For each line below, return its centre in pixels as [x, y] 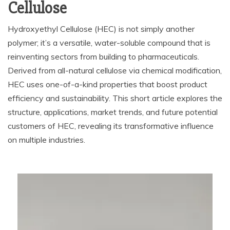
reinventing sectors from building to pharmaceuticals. [103, 56]
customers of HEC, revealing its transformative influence [111, 126]
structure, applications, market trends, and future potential [113, 112]
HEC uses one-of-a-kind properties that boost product [108, 84]
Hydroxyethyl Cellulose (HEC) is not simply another [101, 29]
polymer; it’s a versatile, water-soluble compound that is [109, 43]
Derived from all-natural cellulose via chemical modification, [115, 70]
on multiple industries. [46, 140]
